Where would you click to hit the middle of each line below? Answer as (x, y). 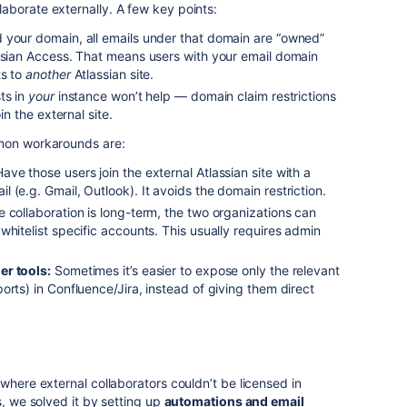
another (48, 74)
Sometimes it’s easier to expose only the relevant (195, 270)
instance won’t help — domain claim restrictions (195, 96)
